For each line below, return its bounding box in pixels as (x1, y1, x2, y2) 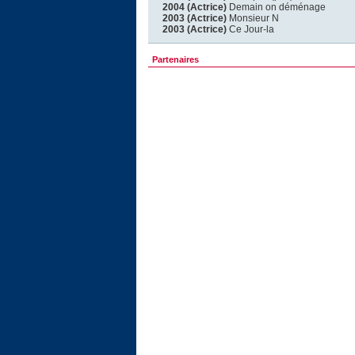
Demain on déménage (227, 2, 326, 13)
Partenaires (152, 55, 199, 64)
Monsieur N (227, 13, 279, 24)
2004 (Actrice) (162, 2, 227, 13)
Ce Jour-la (227, 24, 274, 35)
